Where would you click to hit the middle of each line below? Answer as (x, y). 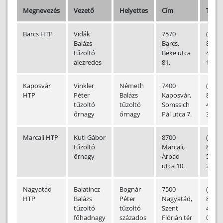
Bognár (130, 189)
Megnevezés (41, 10)
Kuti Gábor (90, 137)
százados (133, 218)
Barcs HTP (38, 34)
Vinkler (84, 86)
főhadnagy (90, 218)
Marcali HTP (41, 137)
